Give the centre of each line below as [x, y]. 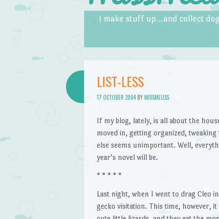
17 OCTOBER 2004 [116, 98]
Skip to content [108, 17]
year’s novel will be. [127, 157]
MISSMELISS [156, 98]
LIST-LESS [120, 81]
